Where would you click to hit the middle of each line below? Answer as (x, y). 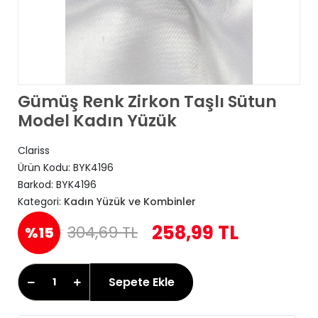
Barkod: (37, 185)
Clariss (34, 150)
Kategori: (41, 202)
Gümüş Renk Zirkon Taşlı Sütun (147, 102)
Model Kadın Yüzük (97, 121)
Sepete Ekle (142, 282)
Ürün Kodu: (45, 168)
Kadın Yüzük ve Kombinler (130, 202)
